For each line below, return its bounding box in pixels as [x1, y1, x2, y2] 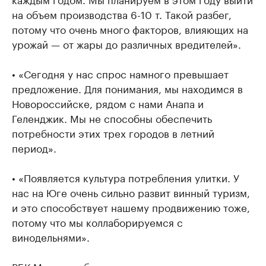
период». [12, 140, 56, 155]
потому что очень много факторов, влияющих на [12, 21, 248, 36]
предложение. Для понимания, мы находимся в [12, 80, 243, 96]
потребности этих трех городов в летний [12, 125, 214, 140]
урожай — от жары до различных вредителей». [12, 36, 241, 51]
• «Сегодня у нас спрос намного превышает [12, 65, 229, 81]
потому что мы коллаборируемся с [12, 214, 183, 229]
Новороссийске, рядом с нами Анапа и [12, 95, 204, 110]
